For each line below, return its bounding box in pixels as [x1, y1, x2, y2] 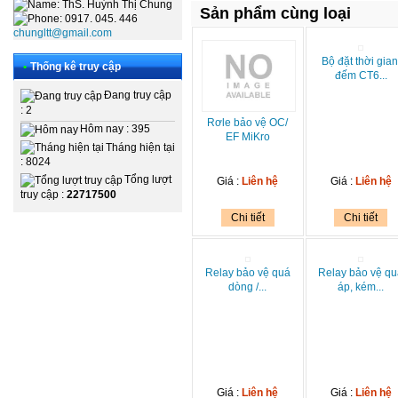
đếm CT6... [334, 69, 387, 82]
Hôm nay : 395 [80, 122, 150, 135]
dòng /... [228, 281, 267, 293]
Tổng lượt [124, 173, 171, 187]
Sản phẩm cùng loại [200, 4, 351, 22]
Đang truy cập [104, 89, 171, 101]
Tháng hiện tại [106, 140, 175, 154]
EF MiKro [225, 130, 270, 143]
